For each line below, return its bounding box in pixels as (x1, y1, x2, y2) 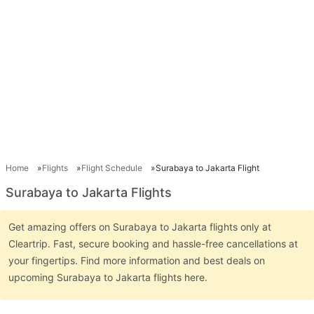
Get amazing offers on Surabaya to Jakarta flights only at (8, 221, 271, 233)
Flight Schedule (81, 163, 142, 173)
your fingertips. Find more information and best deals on (8, 254, 265, 266)
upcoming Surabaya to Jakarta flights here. (8, 271, 210, 283)
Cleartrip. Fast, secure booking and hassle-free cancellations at (8, 238, 298, 250)
